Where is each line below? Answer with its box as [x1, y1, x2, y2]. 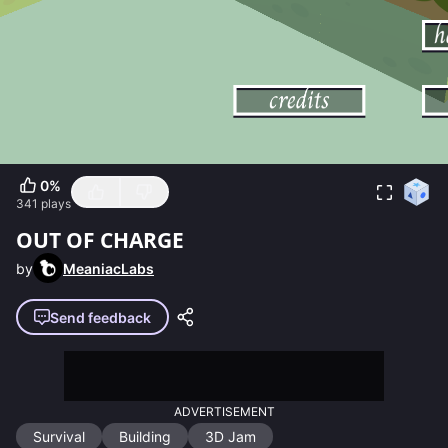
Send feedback [50, 308, 151, 326]
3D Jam [205, 428, 256, 445]
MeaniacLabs [63, 259, 154, 277]
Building [119, 428, 171, 445]
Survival [33, 428, 85, 445]
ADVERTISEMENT [173, 404, 275, 419]
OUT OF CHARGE [16, 226, 184, 254]
